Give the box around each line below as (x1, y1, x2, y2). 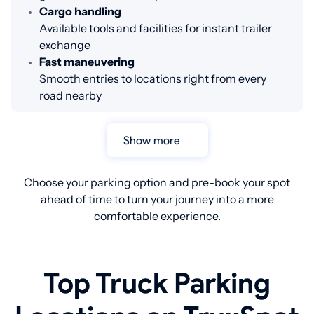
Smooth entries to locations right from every (39, 71, 266, 86)
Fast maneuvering (39, 55, 135, 69)
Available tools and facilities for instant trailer (39, 21, 272, 36)
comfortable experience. (93, 209, 221, 224)
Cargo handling (39, 4, 121, 19)
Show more (129, 133, 180, 147)
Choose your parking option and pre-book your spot (24, 175, 290, 190)
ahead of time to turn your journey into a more (40, 192, 274, 207)
